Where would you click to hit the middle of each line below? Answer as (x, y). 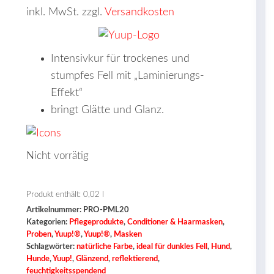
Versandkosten (139, 12)
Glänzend (92, 259)
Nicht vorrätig (57, 156)
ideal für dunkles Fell (172, 246)
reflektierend (135, 259)
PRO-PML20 (106, 210)
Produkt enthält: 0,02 (64, 194)
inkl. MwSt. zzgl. (65, 12)
